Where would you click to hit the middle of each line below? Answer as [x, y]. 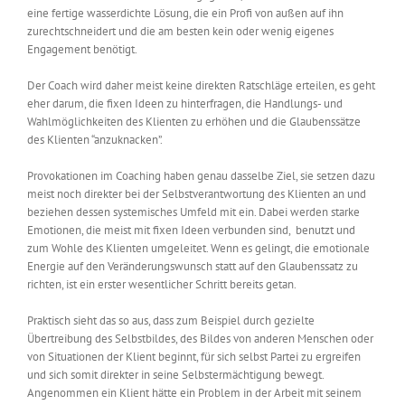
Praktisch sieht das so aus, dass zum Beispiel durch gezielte [171, 321]
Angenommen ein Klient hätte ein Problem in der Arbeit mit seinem [194, 393]
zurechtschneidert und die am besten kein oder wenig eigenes [180, 32]
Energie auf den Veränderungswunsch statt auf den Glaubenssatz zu [193, 267]
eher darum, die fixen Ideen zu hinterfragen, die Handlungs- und [185, 104]
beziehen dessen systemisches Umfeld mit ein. [143, 212]
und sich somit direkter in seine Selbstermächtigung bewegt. [176, 375]
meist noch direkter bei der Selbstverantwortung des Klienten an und [197, 194]
